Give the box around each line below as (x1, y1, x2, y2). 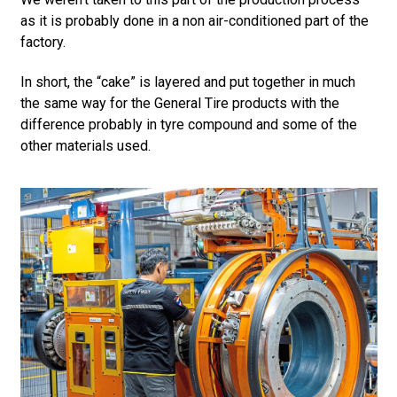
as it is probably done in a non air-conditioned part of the (19, 12, 369, 30)
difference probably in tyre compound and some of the (19, 116, 357, 134)
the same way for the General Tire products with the (19, 95, 339, 113)
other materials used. (19, 137, 151, 155)
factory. (19, 34, 66, 51)
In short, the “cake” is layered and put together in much (19, 74, 355, 91)
